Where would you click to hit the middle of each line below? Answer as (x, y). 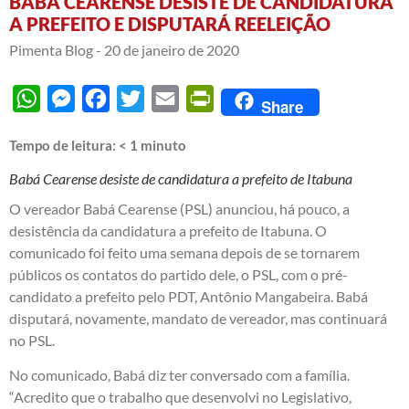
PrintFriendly (256, 98)
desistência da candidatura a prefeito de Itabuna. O (168, 230)
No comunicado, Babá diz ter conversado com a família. (179, 375)
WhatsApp (74, 98)
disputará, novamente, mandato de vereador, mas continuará (198, 318)
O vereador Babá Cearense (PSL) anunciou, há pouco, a (179, 208)
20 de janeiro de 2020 (172, 49)
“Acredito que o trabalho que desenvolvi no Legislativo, (180, 397)
